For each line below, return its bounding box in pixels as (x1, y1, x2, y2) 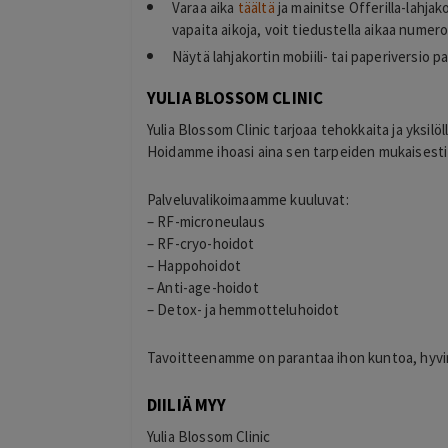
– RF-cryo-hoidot (147, 233, 255, 253)
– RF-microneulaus (147, 211, 265, 231)
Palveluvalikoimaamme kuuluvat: (147, 189, 349, 209)
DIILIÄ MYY (147, 394, 227, 417)
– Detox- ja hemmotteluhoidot (147, 299, 340, 319)
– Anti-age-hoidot (147, 277, 259, 297)
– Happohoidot (147, 255, 242, 275)
